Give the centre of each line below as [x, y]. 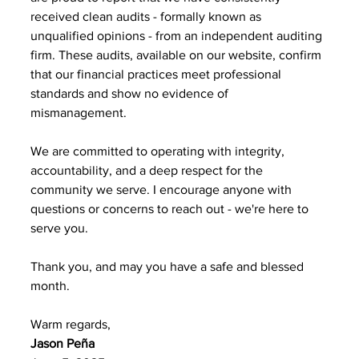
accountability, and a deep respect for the [148, 170]
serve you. [61, 228]
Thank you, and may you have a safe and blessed [169, 266]
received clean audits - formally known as [147, 16]
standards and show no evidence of [131, 93]
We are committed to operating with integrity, [159, 151]
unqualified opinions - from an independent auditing [178, 35]
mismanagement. [80, 112]
